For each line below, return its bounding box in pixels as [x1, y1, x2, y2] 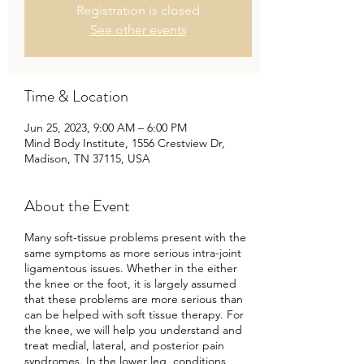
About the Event [24, 194, 130, 219]
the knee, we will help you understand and [24, 323, 242, 338]
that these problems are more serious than [24, 292, 243, 307]
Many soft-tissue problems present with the [24, 230, 246, 245]
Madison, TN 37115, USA [24, 151, 150, 167]
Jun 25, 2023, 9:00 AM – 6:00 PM [24, 120, 187, 136]
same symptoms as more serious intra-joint [24, 245, 241, 261]
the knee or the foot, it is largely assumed [24, 276, 236, 292]
